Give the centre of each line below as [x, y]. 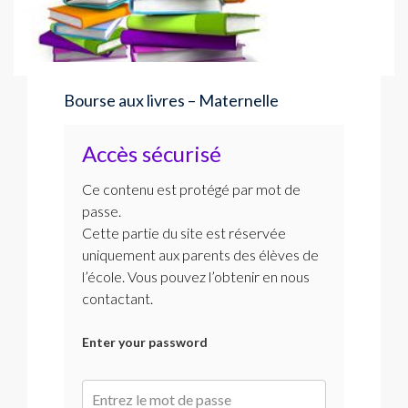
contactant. [117, 298]
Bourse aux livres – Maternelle [171, 100]
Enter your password [145, 342]
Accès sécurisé [152, 153]
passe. [102, 210]
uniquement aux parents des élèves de [200, 254]
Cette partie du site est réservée [184, 232]
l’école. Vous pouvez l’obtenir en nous [196, 276]
